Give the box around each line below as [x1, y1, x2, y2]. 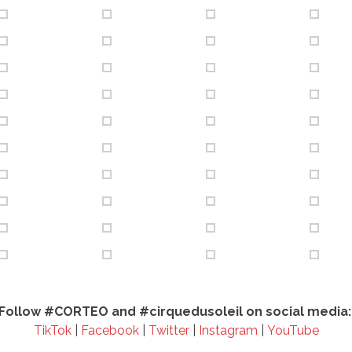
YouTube [266, 323, 319, 339]
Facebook [80, 323, 142, 339]
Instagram [198, 323, 258, 339]
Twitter [148, 323, 189, 339]
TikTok [33, 323, 71, 339]
